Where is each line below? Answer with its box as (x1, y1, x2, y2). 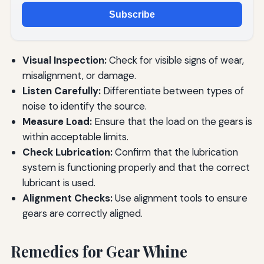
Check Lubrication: (22, 146, 113, 159)
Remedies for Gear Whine (10, 242, 187, 262)
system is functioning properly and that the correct (22, 161, 250, 174)
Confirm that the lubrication (112, 146, 238, 159)
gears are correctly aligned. (22, 207, 143, 220)
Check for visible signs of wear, (106, 54, 244, 67)
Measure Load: (22, 115, 92, 128)
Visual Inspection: (22, 54, 107, 67)
